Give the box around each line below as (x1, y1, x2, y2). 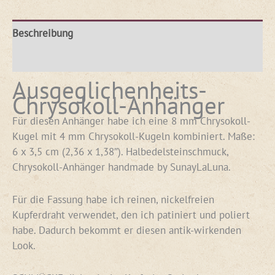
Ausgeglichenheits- (12, 74, 207, 106)
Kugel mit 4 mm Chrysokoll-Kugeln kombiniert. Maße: (12, 129, 255, 144)
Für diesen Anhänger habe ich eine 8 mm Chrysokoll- (12, 114, 250, 128)
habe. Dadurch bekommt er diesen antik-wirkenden (12, 222, 241, 237)
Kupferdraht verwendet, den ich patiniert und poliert (12, 207, 250, 222)
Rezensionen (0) (12, 52, 83, 66)
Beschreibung (12, 25, 73, 40)
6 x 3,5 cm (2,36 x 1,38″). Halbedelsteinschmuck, (12, 144, 228, 159)
